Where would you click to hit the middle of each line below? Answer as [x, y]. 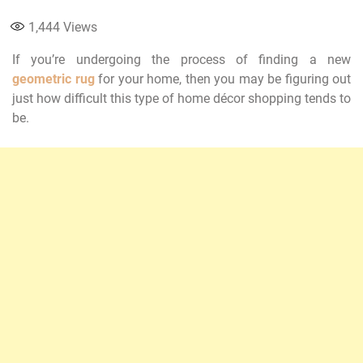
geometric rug [53, 79]
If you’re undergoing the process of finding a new [181, 59]
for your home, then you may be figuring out [222, 79]
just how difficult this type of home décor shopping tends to [181, 98]
